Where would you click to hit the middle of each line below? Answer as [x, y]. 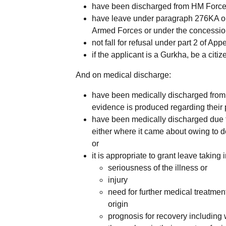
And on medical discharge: [123, 75]
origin [118, 204]
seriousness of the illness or [158, 167]
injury [118, 180]
